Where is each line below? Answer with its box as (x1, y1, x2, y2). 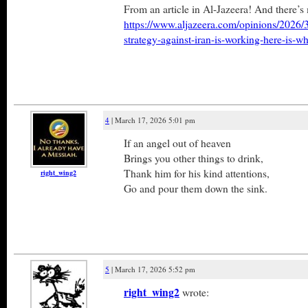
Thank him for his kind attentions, (124, 166, 269, 180)
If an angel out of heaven (124, 135, 231, 150)
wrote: (179, 285, 209, 299)
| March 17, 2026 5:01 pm (109, 115, 195, 125)
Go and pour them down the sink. (124, 181, 267, 195)
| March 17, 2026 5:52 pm (109, 264, 195, 274)
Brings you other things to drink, (124, 151, 263, 165)
